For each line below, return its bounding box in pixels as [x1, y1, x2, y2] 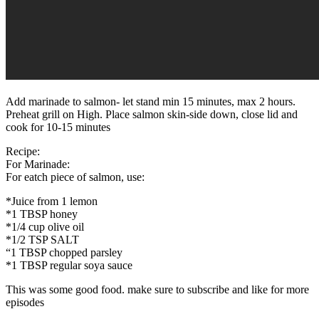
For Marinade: [6, 158, 70, 171]
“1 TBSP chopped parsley [6, 246, 122, 259]
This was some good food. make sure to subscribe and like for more [6, 283, 309, 296]
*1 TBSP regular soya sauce [6, 259, 132, 272]
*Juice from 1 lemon [6, 195, 98, 208]
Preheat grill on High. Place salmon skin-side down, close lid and [6, 108, 298, 121]
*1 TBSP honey [6, 208, 78, 221]
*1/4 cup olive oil [6, 221, 84, 234]
